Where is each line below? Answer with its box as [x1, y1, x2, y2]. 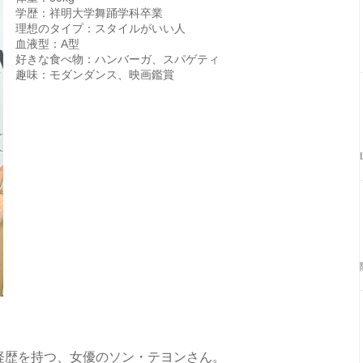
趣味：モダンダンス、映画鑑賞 [15, 68, 174, 81]
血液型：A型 [15, 37, 79, 50]
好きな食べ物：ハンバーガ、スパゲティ [15, 53, 220, 66]
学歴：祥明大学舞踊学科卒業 [15, 6, 163, 19]
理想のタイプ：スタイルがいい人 [15, 22, 186, 35]
